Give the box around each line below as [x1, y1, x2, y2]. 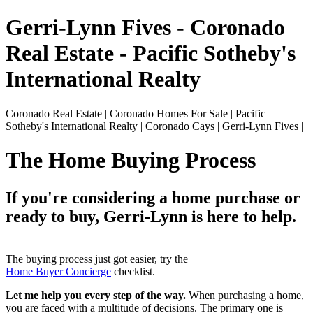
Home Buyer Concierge [6, 265, 111, 277]
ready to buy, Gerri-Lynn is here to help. [6, 207, 296, 226]
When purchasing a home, [186, 289, 304, 301]
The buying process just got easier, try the [6, 252, 188, 265]
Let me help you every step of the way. [6, 289, 186, 301]
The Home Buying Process [6, 147, 256, 173]
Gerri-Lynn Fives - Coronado [6, 15, 285, 41]
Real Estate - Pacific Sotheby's [6, 41, 296, 66]
